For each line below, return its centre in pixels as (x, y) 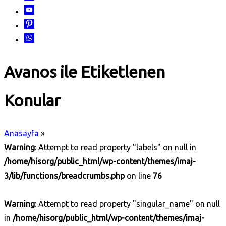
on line (139, 175)
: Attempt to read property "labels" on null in (116, 147)
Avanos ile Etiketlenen (84, 72)
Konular (32, 101)
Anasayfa (21, 133)
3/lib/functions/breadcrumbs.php (64, 175)
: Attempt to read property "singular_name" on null (127, 204)
